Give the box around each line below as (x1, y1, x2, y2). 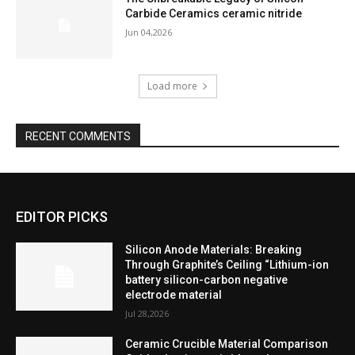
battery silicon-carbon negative (125, 273, 288, 287)
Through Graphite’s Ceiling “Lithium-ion (125, 258, 330, 272)
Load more (147, 79, 197, 94)
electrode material (125, 288, 223, 302)
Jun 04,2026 (125, 25, 173, 38)
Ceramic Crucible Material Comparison (125, 338, 329, 351)
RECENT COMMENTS (25, 130, 131, 143)
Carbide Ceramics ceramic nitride (125, 6, 303, 20)
